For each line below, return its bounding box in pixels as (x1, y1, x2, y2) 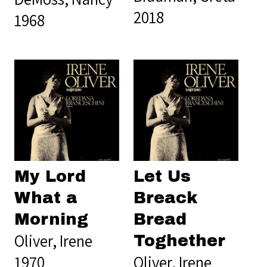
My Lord (14, 167, 86, 186)
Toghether (133, 232, 225, 250)
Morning (14, 210, 88, 229)
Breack (133, 189, 197, 207)
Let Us (133, 167, 191, 186)
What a (14, 189, 77, 207)
